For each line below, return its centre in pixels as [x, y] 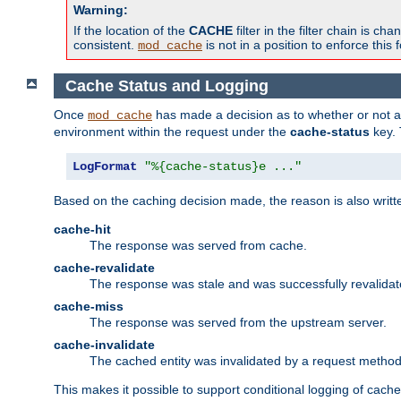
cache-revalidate [104, 268]
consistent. [106, 44]
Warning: [101, 9]
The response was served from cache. [198, 246]
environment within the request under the [172, 132]
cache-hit [82, 230]
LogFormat [105, 167]
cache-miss [89, 307]
